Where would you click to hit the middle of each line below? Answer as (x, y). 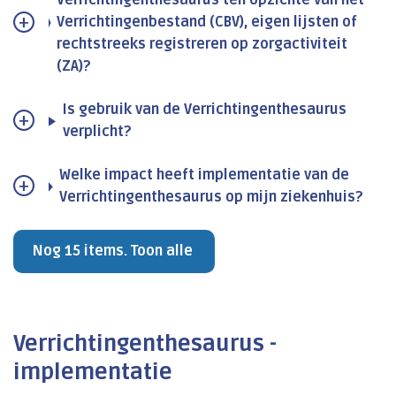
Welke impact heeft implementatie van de (204, 175)
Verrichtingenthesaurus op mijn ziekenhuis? (211, 198)
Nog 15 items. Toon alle (113, 251)
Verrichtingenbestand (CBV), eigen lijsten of (207, 23)
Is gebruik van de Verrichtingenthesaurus (204, 110)
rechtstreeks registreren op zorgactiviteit (202, 45)
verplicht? (97, 132)
